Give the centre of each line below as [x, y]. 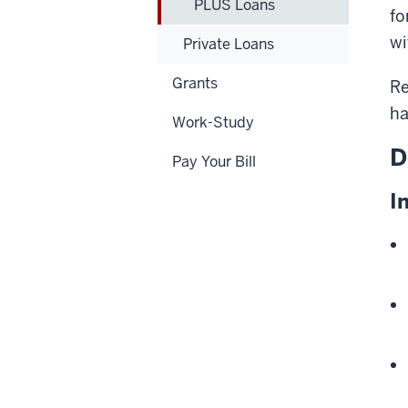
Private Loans [229, 44]
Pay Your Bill [214, 161]
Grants [195, 83]
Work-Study [213, 122]
